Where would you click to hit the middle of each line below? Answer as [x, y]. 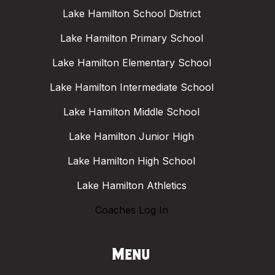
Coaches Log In [131, 210]
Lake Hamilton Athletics [131, 186]
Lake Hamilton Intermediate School [131, 87]
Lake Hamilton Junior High [131, 137]
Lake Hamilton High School [131, 161]
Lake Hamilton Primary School [131, 38]
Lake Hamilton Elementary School [131, 63]
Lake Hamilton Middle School [131, 112]
